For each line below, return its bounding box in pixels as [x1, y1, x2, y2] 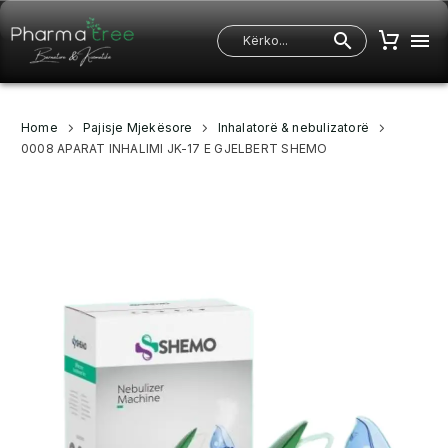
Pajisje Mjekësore [82, 120, 193, 135]
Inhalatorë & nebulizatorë [217, 120, 370, 135]
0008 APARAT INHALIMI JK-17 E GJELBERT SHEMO [21, 141, 328, 156]
